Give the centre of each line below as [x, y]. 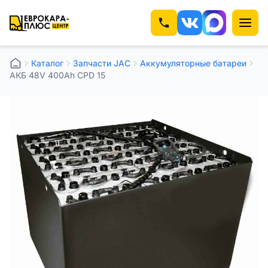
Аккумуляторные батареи [193, 63]
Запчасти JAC [102, 63]
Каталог [47, 63]
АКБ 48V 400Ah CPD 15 [57, 75]
